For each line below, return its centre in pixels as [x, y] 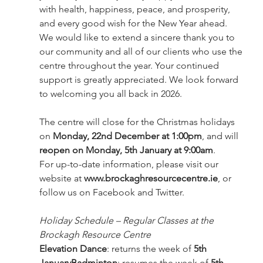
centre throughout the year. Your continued [130, 65]
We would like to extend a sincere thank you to [138, 37]
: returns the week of [150, 248]
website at [61, 178]
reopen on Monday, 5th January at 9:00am [126, 150]
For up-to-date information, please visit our [130, 164]
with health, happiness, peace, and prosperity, [136, 9]
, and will [221, 136]
